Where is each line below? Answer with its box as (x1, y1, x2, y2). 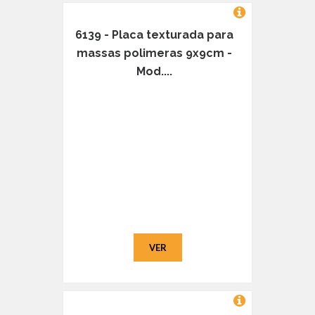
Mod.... (136, 65, 172, 79)
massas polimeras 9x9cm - (76, 46, 232, 60)
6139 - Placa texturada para (75, 28, 233, 42)
